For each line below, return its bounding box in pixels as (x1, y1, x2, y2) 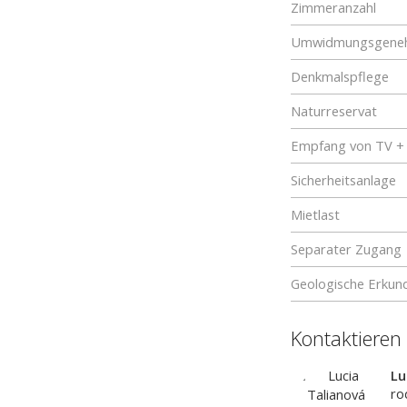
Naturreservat (291, 102, 377, 120)
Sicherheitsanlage (291, 171, 396, 189)
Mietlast (291, 205, 340, 223)
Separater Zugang (291, 240, 402, 258)
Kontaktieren (291, 324, 402, 352)
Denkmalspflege (291, 67, 389, 85)
